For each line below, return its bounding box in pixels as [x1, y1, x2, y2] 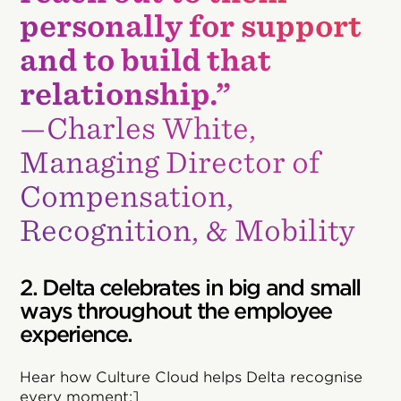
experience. [20, 320, 132, 347]
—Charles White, [20, 110, 257, 146]
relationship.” [20, 76, 232, 112]
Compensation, [20, 178, 235, 214]
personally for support [20, 8, 363, 44]
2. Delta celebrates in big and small [20, 274, 361, 301]
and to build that [20, 42, 272, 78]
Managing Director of [20, 144, 321, 180]
